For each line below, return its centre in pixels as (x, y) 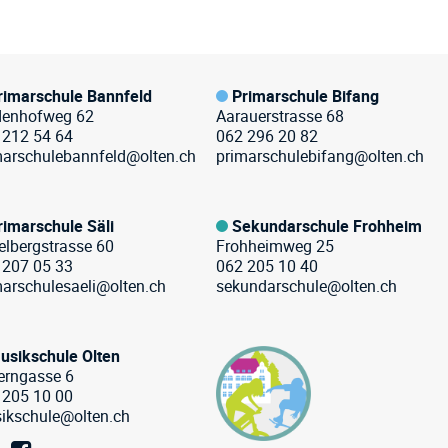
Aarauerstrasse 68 (279, 116)
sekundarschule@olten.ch (306, 286)
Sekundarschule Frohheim (326, 226)
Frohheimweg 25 (274, 246)
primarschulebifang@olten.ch (319, 156)
